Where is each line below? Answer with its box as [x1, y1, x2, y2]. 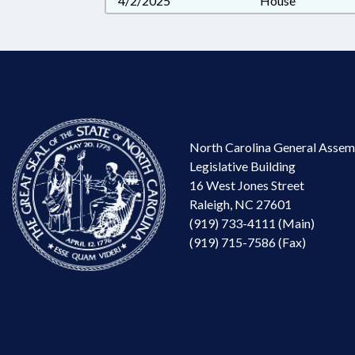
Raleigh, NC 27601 [189, 196, 292, 212]
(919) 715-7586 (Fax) [189, 234, 306, 250]
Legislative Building [189, 158, 296, 174]
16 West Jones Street [189, 177, 304, 193]
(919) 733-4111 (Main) [189, 215, 315, 231]
